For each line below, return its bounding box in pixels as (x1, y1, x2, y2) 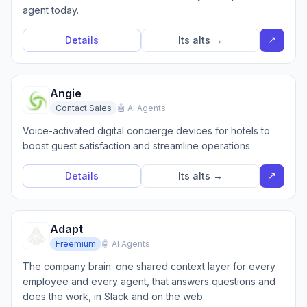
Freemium (56, 238, 96, 249)
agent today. (23, 4, 79, 16)
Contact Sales (56, 103, 112, 113)
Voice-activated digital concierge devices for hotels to (23, 125, 270, 136)
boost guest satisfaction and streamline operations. (23, 140, 252, 151)
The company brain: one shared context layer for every (23, 260, 275, 272)
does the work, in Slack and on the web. (23, 291, 205, 302)
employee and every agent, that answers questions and (23, 275, 275, 287)
